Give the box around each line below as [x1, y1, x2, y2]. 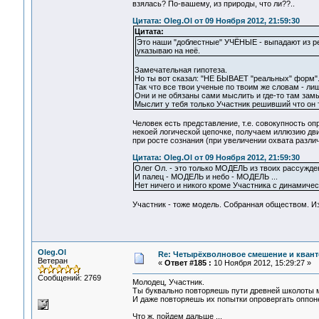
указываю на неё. [136, 46, 200, 56]
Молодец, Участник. [132, 278, 204, 287]
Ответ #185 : [164, 258, 211, 267]
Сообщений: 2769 [37, 273, 101, 282]
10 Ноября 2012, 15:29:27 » [211, 258, 311, 267]
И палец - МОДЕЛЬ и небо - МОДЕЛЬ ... [134, 172, 278, 182]
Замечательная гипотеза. [134, 66, 227, 75]
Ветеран [37, 256, 68, 265]
